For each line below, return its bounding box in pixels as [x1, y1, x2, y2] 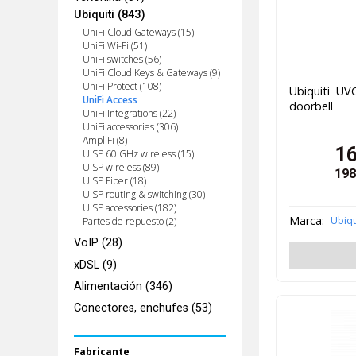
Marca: [288, 212, 324, 228]
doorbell [288, 98, 333, 114]
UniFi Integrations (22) [82, 106, 176, 121]
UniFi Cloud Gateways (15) [82, 25, 194, 40]
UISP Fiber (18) [82, 174, 146, 188]
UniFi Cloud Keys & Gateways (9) [82, 66, 220, 80]
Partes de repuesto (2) [82, 215, 176, 229]
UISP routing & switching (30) [82, 188, 205, 202]
